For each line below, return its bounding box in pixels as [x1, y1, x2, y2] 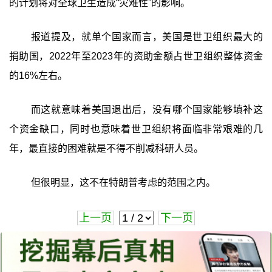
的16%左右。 [8, 70, 67, 81]
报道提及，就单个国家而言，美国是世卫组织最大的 [30, 32, 263, 42]
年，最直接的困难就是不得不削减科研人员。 [8, 143, 203, 154]
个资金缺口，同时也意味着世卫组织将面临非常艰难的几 [8, 124, 263, 135]
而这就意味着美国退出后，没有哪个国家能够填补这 [30, 104, 263, 115]
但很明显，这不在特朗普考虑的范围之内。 [30, 177, 216, 188]
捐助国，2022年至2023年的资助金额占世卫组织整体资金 [8, 51, 263, 62]
